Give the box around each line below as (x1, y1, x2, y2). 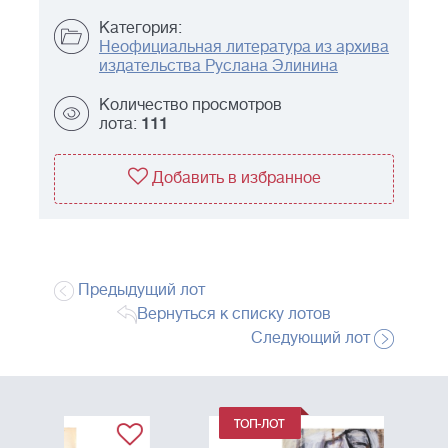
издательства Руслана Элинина (99, 57, 338, 76)
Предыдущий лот (74, 281, 205, 300)
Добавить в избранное (151, 169, 321, 188)
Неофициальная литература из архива (99, 38, 389, 57)
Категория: (99, 19, 182, 38)
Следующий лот (251, 329, 374, 348)
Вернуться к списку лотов (137, 305, 331, 324)
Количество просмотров (99, 96, 282, 115)
